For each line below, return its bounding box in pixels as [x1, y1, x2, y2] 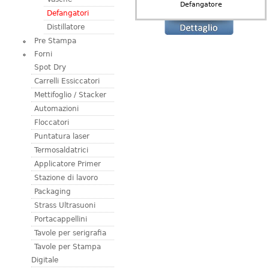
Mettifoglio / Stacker [34, 90, 106, 99]
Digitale [31, 255, 58, 264]
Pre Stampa [34, 36, 76, 45]
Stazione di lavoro [34, 173, 98, 182]
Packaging [34, 187, 71, 196]
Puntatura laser [34, 131, 89, 141]
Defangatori [47, 8, 89, 17]
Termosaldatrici [34, 145, 88, 154]
